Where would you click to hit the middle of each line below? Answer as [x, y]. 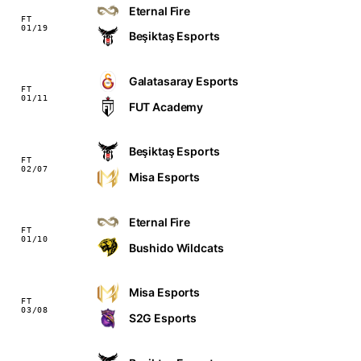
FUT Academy [166, 106]
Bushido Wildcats [176, 247]
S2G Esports [163, 318]
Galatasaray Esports [184, 81]
